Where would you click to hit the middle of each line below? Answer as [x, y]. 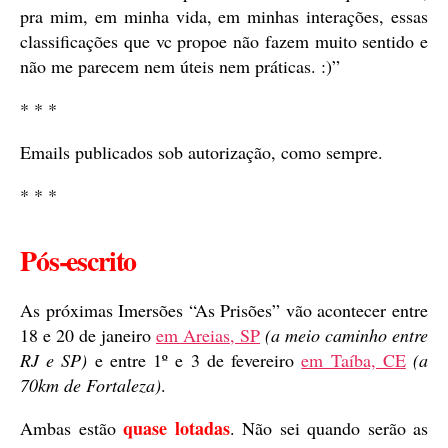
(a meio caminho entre [346, 335]
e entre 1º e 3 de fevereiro [194, 360]
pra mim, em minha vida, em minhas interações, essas [224, 16]
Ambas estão [71, 428]
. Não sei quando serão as [328, 428]
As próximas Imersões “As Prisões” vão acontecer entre [224, 310]
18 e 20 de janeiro [88, 335]
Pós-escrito [78, 261]
